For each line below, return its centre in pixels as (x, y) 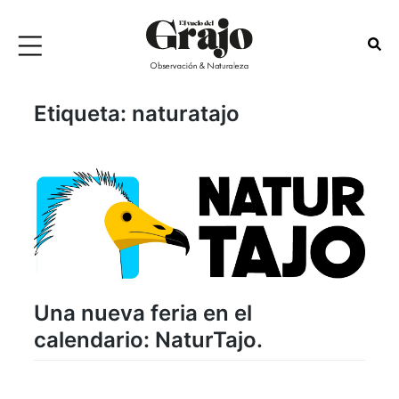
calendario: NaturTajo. (148, 339)
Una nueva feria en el (143, 313)
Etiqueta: (83, 114)
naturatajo (186, 114)
